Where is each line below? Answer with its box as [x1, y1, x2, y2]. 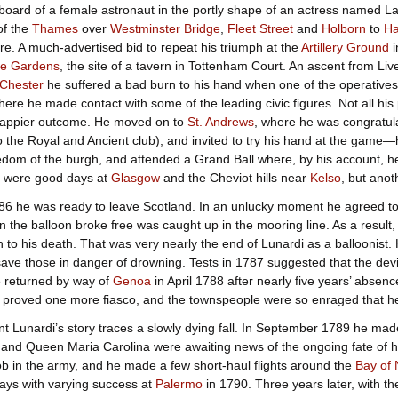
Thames [31, 20, 78, 36]
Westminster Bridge [109, 20, 220, 36]
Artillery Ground [300, 39, 389, 54]
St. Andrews [187, 114, 254, 129]
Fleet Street [227, 20, 293, 36]
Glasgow [110, 170, 160, 185]
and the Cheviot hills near [159, 170, 310, 185]
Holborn [321, 20, 366, 36]
